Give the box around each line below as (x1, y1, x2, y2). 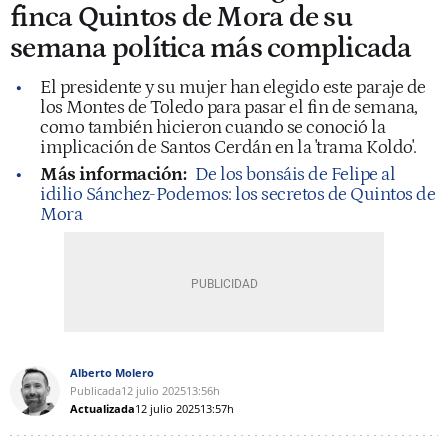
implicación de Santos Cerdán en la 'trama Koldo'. (40, 136, 417, 158)
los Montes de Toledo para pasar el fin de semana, (40, 96, 418, 118)
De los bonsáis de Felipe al (194, 163, 395, 185)
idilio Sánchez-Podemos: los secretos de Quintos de (40, 183, 435, 205)
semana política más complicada (10, 31, 412, 65)
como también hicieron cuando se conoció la (40, 116, 385, 138)
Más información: (40, 163, 190, 185)
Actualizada (70, 400, 135, 416)
